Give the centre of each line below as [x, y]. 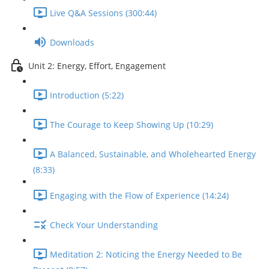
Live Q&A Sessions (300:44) [103, 13]
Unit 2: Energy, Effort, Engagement [97, 66]
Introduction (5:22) [87, 95]
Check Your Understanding [104, 225]
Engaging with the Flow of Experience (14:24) [139, 196]
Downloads [72, 43]
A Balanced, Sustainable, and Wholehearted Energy [153, 154]
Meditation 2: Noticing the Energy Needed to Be [146, 255]
